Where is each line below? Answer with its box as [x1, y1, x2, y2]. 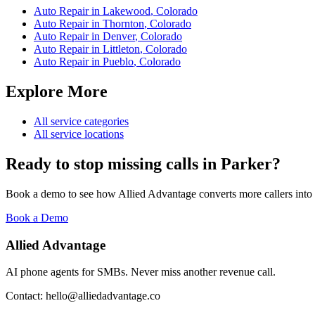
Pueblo [103, 56, 134, 68]
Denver [103, 30, 135, 43]
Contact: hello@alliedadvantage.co [6, 290, 160, 302]
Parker [221, 154, 272, 173]
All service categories [34, 115, 129, 128]
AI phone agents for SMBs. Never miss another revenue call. [6, 266, 276, 278]
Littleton [103, 43, 140, 56]
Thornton [103, 18, 144, 30]
